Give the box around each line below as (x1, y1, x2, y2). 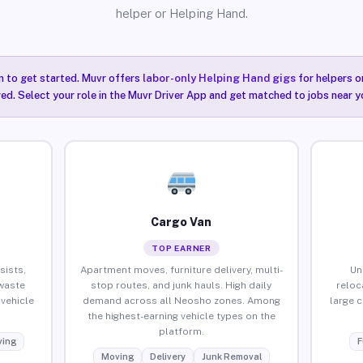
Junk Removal (201, 351, 262, 361)
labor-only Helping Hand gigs (142, 72, 296, 84)
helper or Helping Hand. (115, 6, 248, 20)
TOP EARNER (151, 242, 211, 253)
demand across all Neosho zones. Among (82, 294, 280, 306)
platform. (158, 325, 204, 337)
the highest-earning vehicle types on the (87, 310, 275, 322)
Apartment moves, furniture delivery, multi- (79, 263, 283, 275)
